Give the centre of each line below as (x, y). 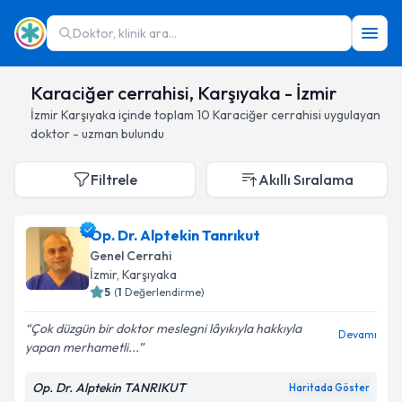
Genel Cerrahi (131, 256)
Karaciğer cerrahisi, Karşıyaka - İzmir (184, 93)
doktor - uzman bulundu (97, 134)
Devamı (358, 334)
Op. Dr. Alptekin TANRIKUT (109, 388)
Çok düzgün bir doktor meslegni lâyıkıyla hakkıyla (166, 328)
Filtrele (114, 179)
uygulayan (351, 115)
